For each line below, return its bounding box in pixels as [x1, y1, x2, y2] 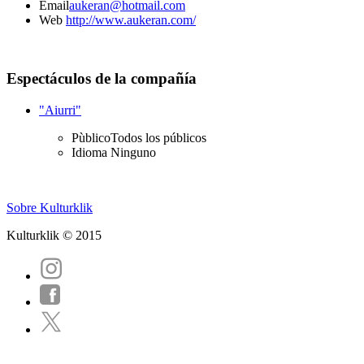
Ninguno [110, 145, 156, 160]
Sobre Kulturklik [6, 201, 93, 215]
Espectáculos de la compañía [6, 70, 197, 88]
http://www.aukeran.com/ [66, 12, 196, 27]
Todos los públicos [110, 131, 206, 145]
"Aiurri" [39, 103, 81, 118]
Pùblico [71, 131, 110, 145]
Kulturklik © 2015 [6, 228, 102, 243]
